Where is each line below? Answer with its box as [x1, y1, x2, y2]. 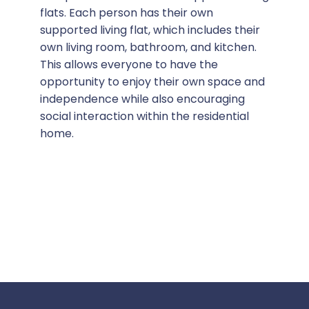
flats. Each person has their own [39, 5, 213, 21]
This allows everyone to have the [39, 57, 218, 73]
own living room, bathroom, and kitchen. [39, 39, 257, 56]
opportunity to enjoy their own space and [39, 74, 265, 90]
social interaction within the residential [39, 108, 249, 125]
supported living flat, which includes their [39, 22, 260, 39]
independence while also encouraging [39, 91, 245, 108]
